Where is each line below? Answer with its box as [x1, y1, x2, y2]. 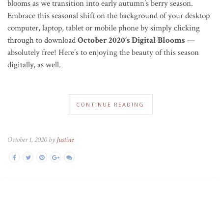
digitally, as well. [7, 59, 63, 70]
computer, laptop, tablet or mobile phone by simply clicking [7, 22, 200, 33]
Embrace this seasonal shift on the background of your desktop [7, 10, 210, 21]
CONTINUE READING [76, 100, 144, 108]
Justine [56, 135, 74, 144]
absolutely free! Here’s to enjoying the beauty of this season [7, 47, 199, 58]
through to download [7, 34, 78, 46]
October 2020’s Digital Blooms [78, 34, 185, 46]
